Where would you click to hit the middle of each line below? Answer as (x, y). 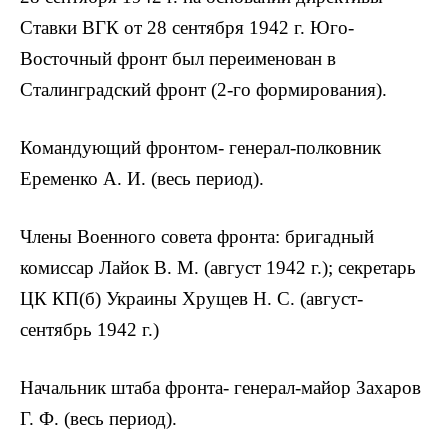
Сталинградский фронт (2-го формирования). (203, 89)
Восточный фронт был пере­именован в (178, 58)
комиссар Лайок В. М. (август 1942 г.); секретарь (218, 268)
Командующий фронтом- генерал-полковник (200, 147)
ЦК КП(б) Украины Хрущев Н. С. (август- (191, 299)
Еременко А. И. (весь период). (142, 178)
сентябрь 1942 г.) (89, 330)
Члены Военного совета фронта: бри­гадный (197, 237)
